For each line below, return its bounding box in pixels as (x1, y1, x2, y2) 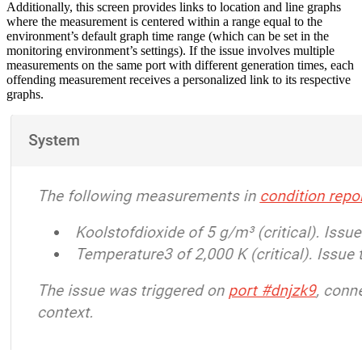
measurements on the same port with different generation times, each (6, 57, 354, 72)
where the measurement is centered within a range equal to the (6, 14, 322, 28)
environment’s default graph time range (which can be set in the (6, 28, 329, 43)
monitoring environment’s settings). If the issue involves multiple (6, 43, 335, 57)
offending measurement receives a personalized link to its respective (6, 72, 351, 86)
